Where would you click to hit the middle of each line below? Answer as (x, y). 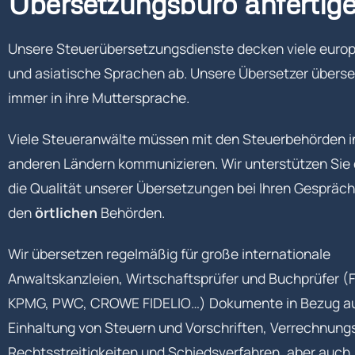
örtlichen (66, 212)
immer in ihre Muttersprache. (99, 97)
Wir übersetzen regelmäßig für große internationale (169, 254)
